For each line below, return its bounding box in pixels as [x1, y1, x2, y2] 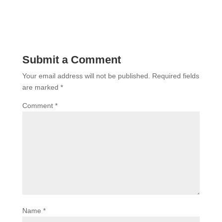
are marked [22, 83, 60, 91]
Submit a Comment [22, 53, 121, 66]
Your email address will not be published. [22, 71, 150, 80]
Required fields [152, 71, 199, 80]
